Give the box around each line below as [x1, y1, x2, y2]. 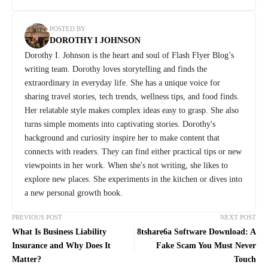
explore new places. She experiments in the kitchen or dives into [25, 174, 242, 184]
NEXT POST [220, 213, 256, 221]
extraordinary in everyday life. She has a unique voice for [25, 78, 220, 87]
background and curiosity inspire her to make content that [25, 133, 220, 142]
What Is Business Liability [12, 227, 106, 236]
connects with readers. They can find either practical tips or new [25, 147, 242, 156]
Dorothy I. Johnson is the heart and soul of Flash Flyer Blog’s [25, 50, 234, 60]
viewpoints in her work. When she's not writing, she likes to [25, 160, 228, 170]
